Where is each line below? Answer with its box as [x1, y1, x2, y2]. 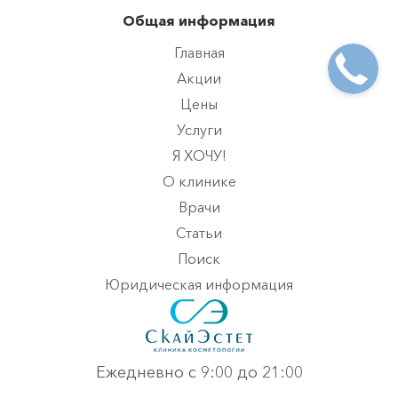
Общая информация [123, 12, 275, 30]
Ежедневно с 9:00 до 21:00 [95, 362, 303, 383]
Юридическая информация [105, 275, 293, 294]
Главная [173, 44, 225, 62]
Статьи [176, 224, 222, 243]
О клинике [162, 172, 236, 191]
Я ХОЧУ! [171, 147, 227, 165]
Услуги [176, 121, 222, 139]
